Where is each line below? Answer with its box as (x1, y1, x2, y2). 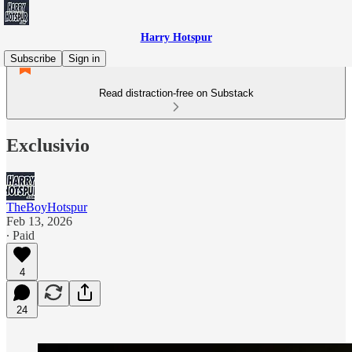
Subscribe (10, 53, 56, 64)
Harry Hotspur (140, 31, 212, 43)
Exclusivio (6, 134, 90, 156)
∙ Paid (6, 228, 35, 242)
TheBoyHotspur (6, 200, 87, 214)
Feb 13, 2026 (6, 214, 72, 228)
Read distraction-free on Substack (98, 87, 254, 99)
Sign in (68, 53, 100, 64)
